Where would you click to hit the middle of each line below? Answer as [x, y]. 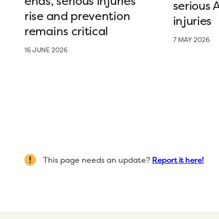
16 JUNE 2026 [46, 50]
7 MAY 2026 [191, 40]
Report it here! [178, 160]
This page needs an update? [97, 160]
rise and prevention [77, 16]
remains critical [66, 31]
